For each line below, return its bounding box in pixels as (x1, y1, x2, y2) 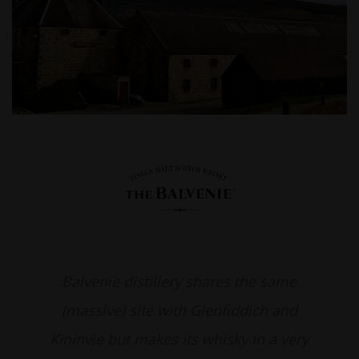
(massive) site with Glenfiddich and (61, 301, 297, 321)
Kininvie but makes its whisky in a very (50, 329, 309, 349)
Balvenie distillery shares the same (62, 272, 297, 292)
